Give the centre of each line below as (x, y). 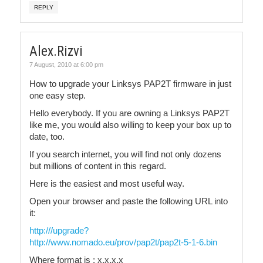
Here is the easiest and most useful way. (107, 184)
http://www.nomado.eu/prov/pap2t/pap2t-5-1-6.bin (123, 242)
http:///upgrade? (59, 231)
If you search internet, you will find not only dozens (125, 154)
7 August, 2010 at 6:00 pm (66, 65)
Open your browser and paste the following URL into (129, 201)
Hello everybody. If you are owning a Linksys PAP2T (129, 113)
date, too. (47, 137)
